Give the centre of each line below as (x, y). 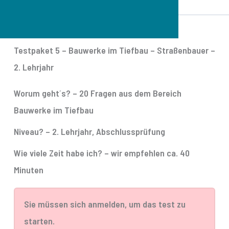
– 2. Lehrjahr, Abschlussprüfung (104, 132)
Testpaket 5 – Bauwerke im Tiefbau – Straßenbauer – (114, 50)
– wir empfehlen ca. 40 (146, 153)
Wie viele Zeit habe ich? (58, 153)
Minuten (29, 170)
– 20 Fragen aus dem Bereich (126, 93)
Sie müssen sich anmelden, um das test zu (105, 204)
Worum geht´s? (42, 93)
